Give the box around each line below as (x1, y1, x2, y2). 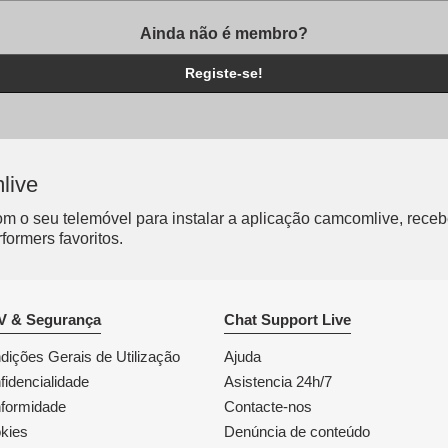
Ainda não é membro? (140, 24, 308, 42)
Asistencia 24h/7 (224, 373, 332, 391)
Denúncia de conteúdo (224, 423, 370, 441)
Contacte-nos (224, 398, 312, 416)
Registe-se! (185, 65, 263, 82)
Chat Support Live (224, 311, 351, 329)
